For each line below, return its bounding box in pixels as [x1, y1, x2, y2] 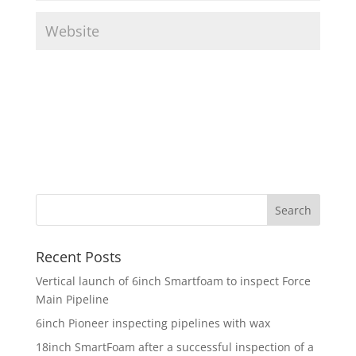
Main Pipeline [35, 291, 109, 307]
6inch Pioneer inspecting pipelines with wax [35, 315, 270, 331]
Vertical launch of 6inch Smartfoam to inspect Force [35, 273, 311, 288]
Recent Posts [35, 246, 122, 266]
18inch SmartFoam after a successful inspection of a [35, 339, 314, 354]
